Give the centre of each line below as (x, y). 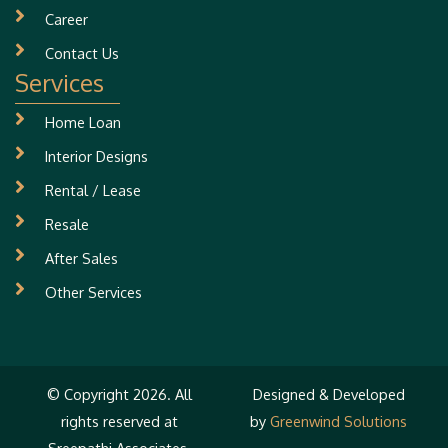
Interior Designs (96, 156)
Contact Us (82, 53)
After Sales (81, 258)
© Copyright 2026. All (119, 394)
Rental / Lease (93, 190)
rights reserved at (119, 421)
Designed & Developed (328, 394)
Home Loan (83, 122)
